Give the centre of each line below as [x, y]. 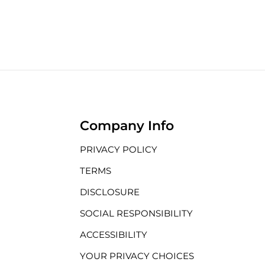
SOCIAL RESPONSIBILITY [136, 213]
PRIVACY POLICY [118, 149]
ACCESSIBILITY [113, 235]
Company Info [127, 126]
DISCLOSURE [109, 192]
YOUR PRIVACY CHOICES [137, 256]
